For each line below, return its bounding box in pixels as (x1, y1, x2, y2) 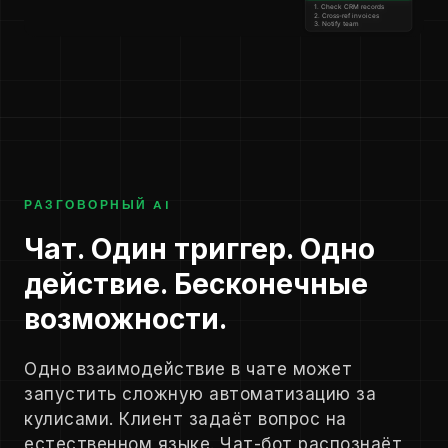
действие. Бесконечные (24, 267, 368, 302)
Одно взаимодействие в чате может (24, 359, 352, 380)
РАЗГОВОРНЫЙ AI (24, 197, 170, 214)
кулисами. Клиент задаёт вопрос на (24, 409, 347, 430)
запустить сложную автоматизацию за (24, 384, 376, 405)
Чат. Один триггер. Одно (24, 232, 375, 267)
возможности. (24, 302, 227, 337)
